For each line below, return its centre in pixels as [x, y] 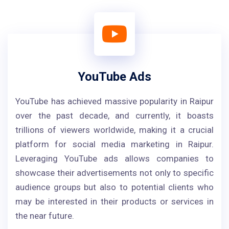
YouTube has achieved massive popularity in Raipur [114, 101]
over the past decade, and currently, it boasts [114, 116]
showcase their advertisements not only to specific [114, 173]
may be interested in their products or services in [114, 201]
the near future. [45, 216]
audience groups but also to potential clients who [114, 187]
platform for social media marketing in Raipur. [114, 144]
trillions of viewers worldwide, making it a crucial [114, 130]
